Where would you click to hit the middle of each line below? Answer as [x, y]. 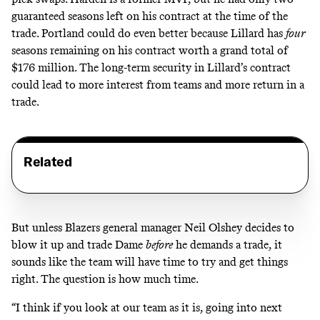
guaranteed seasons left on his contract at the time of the [150, 16]
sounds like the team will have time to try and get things [150, 261]
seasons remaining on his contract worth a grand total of [150, 50]
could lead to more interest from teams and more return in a [158, 84]
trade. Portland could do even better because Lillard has [149, 33]
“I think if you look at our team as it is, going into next [147, 308]
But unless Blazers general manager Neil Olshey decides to [153, 227]
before [159, 244]
